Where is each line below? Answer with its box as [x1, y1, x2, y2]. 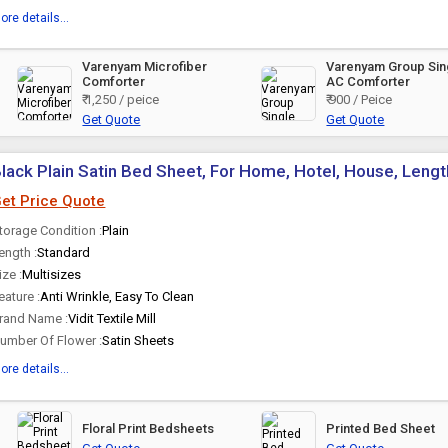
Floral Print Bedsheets [82, 421, 215, 436]
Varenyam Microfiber [82, 59, 208, 74]
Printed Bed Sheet [326, 421, 436, 436]
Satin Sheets [102, 333, 175, 348]
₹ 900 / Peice [326, 92, 393, 107]
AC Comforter [326, 74, 411, 89]
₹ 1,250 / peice [82, 92, 160, 107]
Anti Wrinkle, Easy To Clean [40, 289, 195, 304]
